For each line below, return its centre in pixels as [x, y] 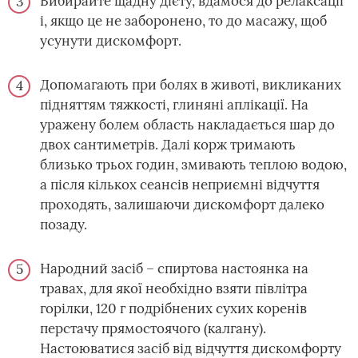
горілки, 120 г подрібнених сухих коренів [173, 308]
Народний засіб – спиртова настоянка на [174, 268]
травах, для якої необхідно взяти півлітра [174, 288]
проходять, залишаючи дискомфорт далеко [182, 205]
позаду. [64, 225]
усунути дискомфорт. [111, 41]
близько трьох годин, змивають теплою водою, [193, 165]
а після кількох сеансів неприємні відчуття [180, 185]
